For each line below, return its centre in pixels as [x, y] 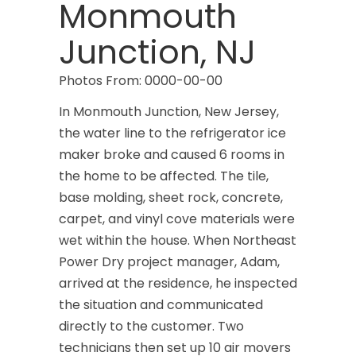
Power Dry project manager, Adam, [169, 262]
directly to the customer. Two [151, 326]
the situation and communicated [161, 305]
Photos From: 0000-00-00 [141, 81]
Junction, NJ [157, 52]
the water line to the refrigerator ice [172, 133]
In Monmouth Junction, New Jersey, [169, 112]
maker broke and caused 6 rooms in [172, 155]
